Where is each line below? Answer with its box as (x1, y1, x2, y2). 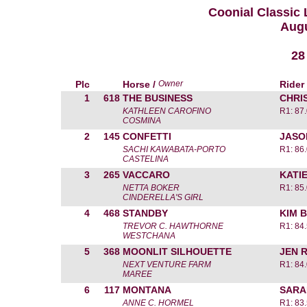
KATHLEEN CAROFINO (123, 106, 211, 116)
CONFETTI (123, 131, 171, 142)
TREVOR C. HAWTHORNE (123, 221, 223, 231)
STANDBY (123, 208, 168, 219)
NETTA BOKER (123, 183, 180, 193)
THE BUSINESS (123, 93, 193, 103)
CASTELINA (123, 154, 169, 164)
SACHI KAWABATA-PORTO (123, 145, 225, 154)
